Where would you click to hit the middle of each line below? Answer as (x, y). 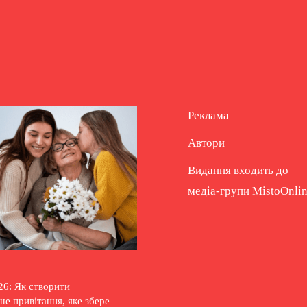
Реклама (208, 115)
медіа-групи (220, 191)
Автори (206, 143)
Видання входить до (238, 170)
